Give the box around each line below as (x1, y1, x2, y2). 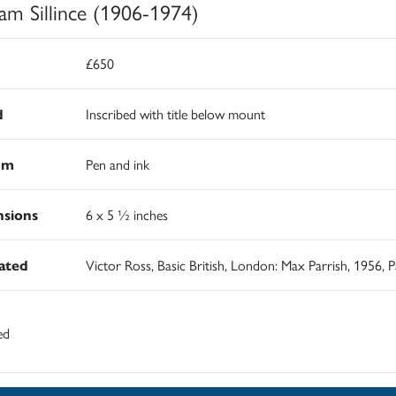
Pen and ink (85, 153, 149, 174)
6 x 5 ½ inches (85, 203, 168, 225)
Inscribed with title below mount (85, 103, 265, 124)
